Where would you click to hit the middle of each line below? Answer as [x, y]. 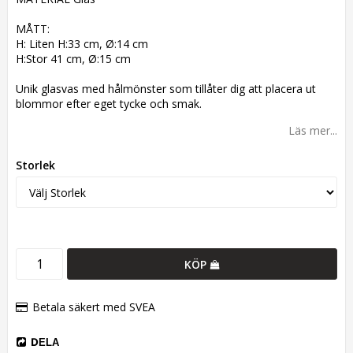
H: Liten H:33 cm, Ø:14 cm [82, 44]
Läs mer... [313, 131]
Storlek [35, 165]
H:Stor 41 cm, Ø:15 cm [73, 59]
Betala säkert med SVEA [94, 307]
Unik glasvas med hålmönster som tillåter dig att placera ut [166, 89]
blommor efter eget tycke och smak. [109, 104]
